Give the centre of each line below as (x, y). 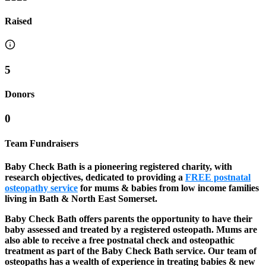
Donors (20, 94)
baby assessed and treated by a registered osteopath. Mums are (131, 229)
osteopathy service (41, 188)
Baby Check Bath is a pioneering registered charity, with (118, 166)
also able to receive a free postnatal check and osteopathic (120, 240)
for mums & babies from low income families (168, 188)
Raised (18, 21)
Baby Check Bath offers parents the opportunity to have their (129, 218)
